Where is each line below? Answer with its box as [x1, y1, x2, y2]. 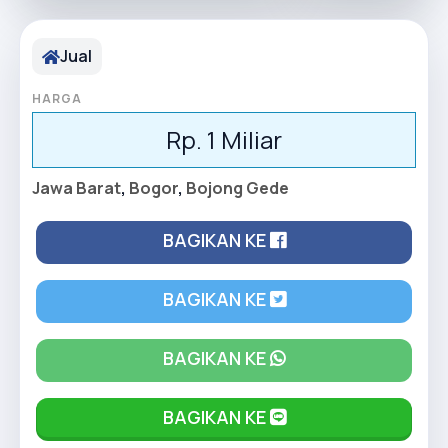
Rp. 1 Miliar [166, 123, 282, 156]
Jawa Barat [32, 177, 121, 199]
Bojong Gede [186, 177, 289, 199]
